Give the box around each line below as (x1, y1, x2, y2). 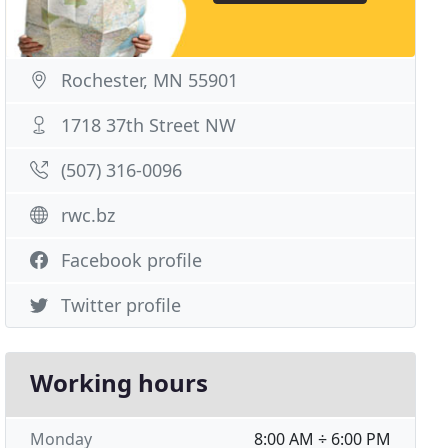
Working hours (30, 366, 209, 399)
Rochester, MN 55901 (61, 68, 239, 92)
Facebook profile (61, 248, 203, 272)
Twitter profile (61, 293, 182, 317)
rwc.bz (61, 203, 116, 227)
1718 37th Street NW (61, 113, 237, 137)
